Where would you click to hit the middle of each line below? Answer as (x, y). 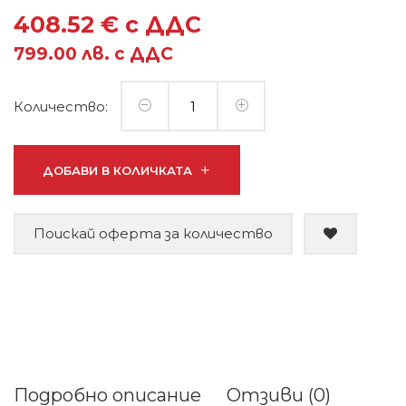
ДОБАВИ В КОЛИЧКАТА (119, 170)
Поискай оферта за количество (153, 233)
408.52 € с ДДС (107, 24)
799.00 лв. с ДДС (93, 54)
